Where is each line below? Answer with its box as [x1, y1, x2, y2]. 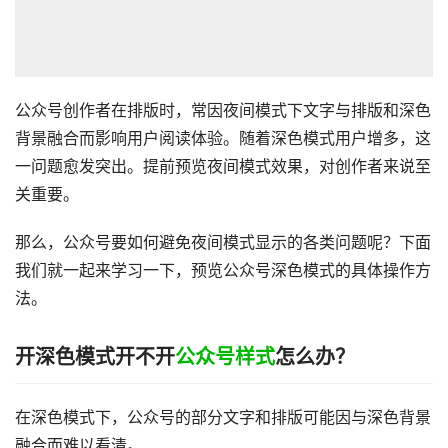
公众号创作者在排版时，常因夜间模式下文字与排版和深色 [15, 101, 431, 120]
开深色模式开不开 [15, 345, 175, 369]
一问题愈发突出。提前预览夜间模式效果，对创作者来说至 [15, 157, 431, 176]
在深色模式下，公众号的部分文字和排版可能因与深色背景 [15, 408, 431, 427]
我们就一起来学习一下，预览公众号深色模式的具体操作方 [15, 261, 431, 280]
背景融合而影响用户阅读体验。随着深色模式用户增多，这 [15, 129, 431, 148]
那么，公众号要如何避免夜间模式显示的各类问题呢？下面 [15, 233, 431, 252]
